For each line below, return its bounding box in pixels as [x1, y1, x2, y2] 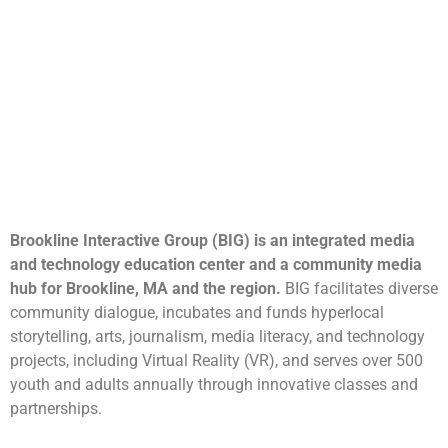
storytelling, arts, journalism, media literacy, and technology [10, 326, 425, 346]
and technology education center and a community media [10, 254, 422, 274]
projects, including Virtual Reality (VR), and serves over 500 [10, 350, 423, 370]
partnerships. [10, 398, 102, 418]
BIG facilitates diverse [281, 278, 438, 298]
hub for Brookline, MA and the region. [10, 278, 281, 298]
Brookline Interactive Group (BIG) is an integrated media [10, 230, 415, 250]
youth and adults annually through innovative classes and [10, 374, 418, 394]
